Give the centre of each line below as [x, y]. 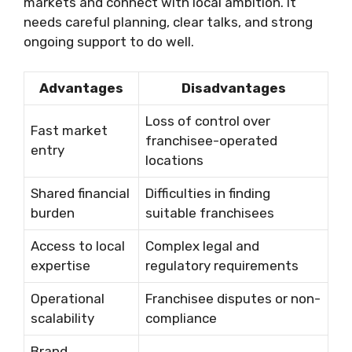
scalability [62, 319]
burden [53, 213]
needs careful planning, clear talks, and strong [168, 22]
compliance [181, 319]
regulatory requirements [222, 266]
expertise [60, 266]
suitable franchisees [210, 213]
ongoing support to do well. [109, 41]
